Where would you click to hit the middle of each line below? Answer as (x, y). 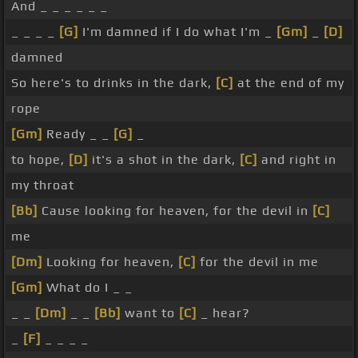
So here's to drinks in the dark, (113, 83)
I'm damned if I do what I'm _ (177, 32)
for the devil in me (257, 262)
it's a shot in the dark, (164, 160)
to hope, (40, 160)
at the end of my (289, 83)
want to (150, 313)
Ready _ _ (78, 134)
